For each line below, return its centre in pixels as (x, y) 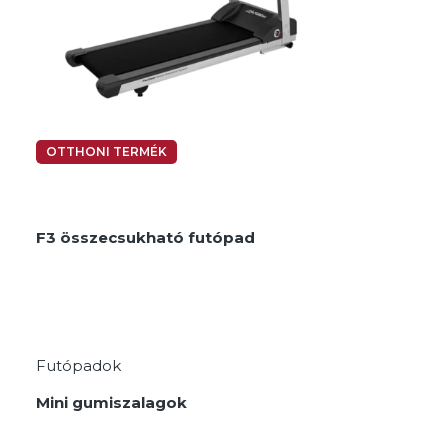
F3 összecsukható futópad (145, 237)
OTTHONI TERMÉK (106, 151)
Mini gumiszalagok (111, 402)
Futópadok (78, 365)
